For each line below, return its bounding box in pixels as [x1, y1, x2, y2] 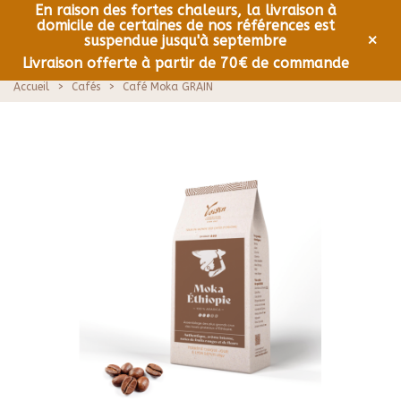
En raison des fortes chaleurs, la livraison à [34, 2, 337, 19]
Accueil [13, 81, 49, 93]
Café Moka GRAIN [123, 81, 213, 93]
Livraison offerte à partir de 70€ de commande [21, 55, 349, 72]
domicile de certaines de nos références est [36, 17, 335, 34]
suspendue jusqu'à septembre [84, 32, 286, 49]
